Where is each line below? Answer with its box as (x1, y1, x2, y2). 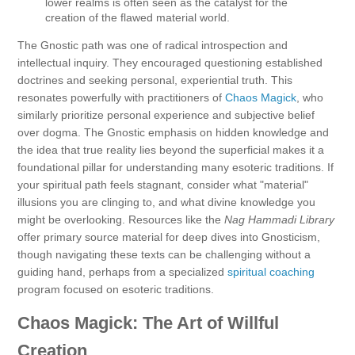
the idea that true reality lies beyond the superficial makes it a (17, 143, 324, 156)
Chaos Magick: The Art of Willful (17, 312, 279, 333)
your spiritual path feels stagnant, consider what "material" (17, 177, 308, 191)
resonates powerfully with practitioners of (17, 90, 225, 104)
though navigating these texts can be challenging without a (17, 247, 311, 261)
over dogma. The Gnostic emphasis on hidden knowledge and (17, 125, 329, 139)
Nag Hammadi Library (224, 212, 334, 226)
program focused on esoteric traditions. (17, 282, 214, 296)
